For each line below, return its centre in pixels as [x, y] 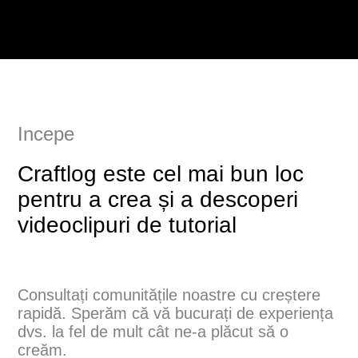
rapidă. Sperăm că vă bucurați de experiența [176, 313]
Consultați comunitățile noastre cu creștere [169, 294]
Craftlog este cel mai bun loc [161, 173]
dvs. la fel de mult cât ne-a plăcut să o [153, 331]
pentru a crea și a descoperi [158, 199]
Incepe [46, 133]
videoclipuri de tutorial [127, 225]
